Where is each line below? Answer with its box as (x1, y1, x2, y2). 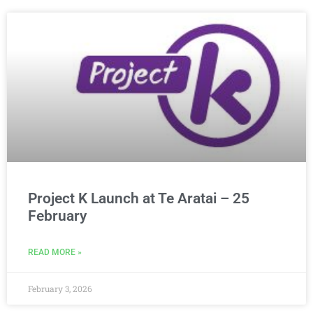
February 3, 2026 (28, 283, 92, 295)
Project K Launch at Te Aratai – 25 (28, 190, 249, 208)
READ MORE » (28, 247, 82, 258)
